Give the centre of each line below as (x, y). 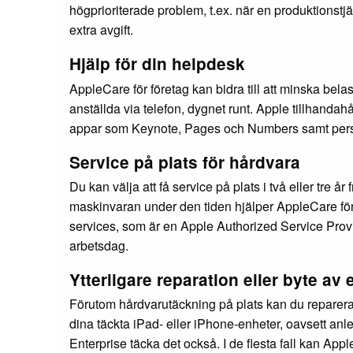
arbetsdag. (99, 245)
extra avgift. (101, 30)
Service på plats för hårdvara (185, 162)
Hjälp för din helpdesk (157, 64)
